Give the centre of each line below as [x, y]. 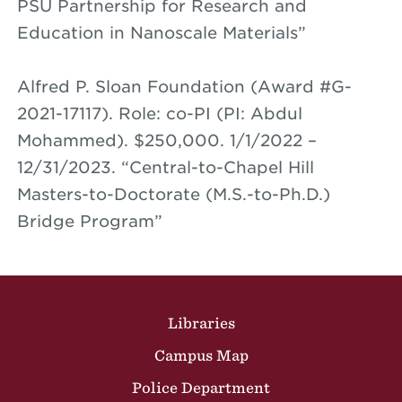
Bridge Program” [89, 221]
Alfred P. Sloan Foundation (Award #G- [184, 86]
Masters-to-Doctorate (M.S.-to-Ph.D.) [173, 194]
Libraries [201, 323]
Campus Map [201, 355]
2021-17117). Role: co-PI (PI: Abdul [159, 113]
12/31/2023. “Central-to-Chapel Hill [165, 167]
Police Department [201, 387]
